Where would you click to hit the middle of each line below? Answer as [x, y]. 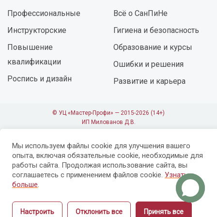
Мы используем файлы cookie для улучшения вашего [101, 146]
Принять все [164, 212]
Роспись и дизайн [39, 78]
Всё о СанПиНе [140, 13]
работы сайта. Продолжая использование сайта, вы [100, 165]
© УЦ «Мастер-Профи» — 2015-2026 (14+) [108, 113]
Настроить [37, 212]
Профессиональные [44, 13]
